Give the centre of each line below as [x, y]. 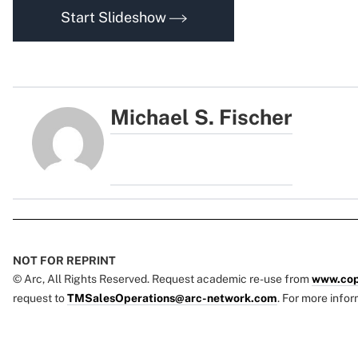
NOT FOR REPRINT [64, 261]
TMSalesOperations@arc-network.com [172, 298]
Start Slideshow [115, 17]
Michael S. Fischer [202, 117]
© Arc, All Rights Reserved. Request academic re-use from [162, 279]
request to [40, 298]
